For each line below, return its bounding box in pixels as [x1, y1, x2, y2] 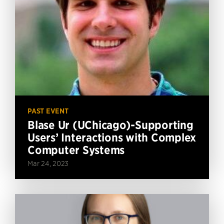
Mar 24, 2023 [27, 159, 68, 168]
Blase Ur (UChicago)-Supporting [27, 118, 193, 132]
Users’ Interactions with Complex [27, 130, 196, 145]
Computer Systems [27, 143, 124, 157]
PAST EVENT [27, 106, 68, 116]
